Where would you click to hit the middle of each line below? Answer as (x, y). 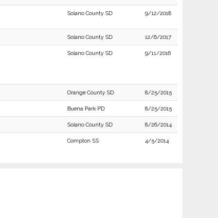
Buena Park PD (86, 109)
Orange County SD (90, 92)
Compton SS (83, 141)
